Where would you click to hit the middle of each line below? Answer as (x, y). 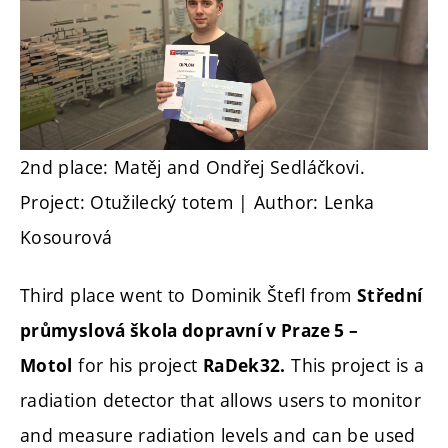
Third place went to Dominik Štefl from (189, 294)
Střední (390, 295)
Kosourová (66, 237)
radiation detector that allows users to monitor (220, 399)
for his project (137, 364)
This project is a (355, 364)
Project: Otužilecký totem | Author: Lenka (197, 202)
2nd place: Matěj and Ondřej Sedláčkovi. (193, 167)
